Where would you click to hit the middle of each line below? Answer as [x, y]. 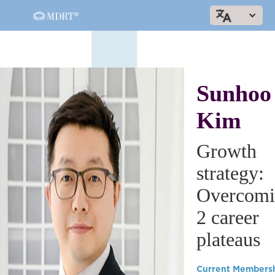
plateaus [228, 239]
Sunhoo [234, 93]
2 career [228, 217]
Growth [227, 151]
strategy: [230, 173]
